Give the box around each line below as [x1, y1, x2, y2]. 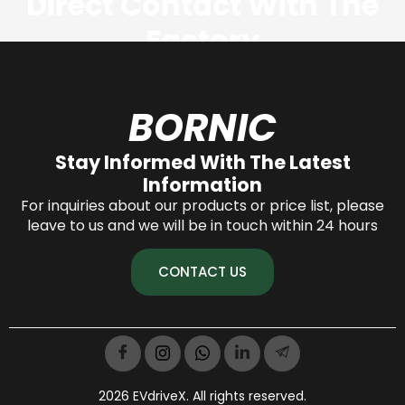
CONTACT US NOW [157, 86, 248, 100]
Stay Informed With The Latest [54, 148, 351, 175]
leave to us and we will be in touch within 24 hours [27, 214, 378, 236]
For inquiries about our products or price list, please [21, 194, 384, 216]
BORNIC [128, 100, 277, 155]
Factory [146, 19, 259, 61]
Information [143, 171, 262, 198]
